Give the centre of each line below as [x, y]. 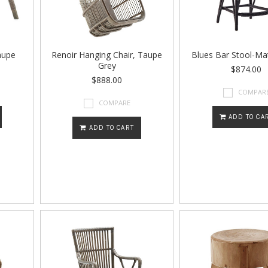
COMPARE [115, 103]
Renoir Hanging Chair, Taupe [107, 55]
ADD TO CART [110, 128]
